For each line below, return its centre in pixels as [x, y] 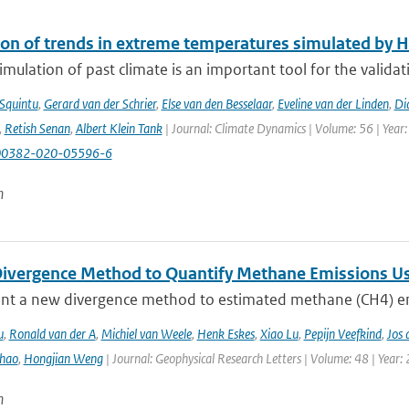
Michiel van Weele [146, 334]
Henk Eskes [225, 334]
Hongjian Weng [63, 358]
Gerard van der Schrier [100, 104]
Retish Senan [37, 128]
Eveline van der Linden [333, 104]
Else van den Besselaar [216, 104]
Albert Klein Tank [119, 128]
